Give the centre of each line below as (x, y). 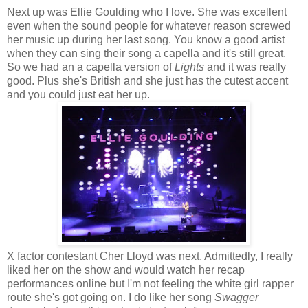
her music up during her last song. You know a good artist (146, 39)
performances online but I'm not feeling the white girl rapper (150, 283)
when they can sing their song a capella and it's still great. (146, 53)
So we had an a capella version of (91, 67)
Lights (189, 67)
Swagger (236, 297)
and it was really (245, 67)
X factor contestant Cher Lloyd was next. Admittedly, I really (150, 256)
